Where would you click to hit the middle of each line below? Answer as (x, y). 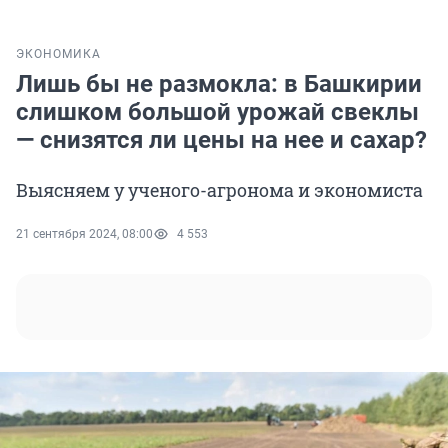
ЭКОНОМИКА (58, 54)
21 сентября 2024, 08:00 (84, 234)
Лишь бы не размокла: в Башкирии (219, 84)
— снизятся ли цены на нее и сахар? (221, 140)
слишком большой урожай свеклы (217, 112)
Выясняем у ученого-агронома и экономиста (219, 190)
